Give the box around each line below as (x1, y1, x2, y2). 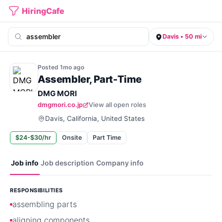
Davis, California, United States (45, 114, 145, 122)
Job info (11, 159, 39, 167)
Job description (41, 159, 94, 167)
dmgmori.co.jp (38, 101, 83, 109)
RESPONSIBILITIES (10, 187, 63, 194)
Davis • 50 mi (163, 33, 202, 40)
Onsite (62, 134, 82, 141)
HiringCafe (22, 6, 64, 16)
